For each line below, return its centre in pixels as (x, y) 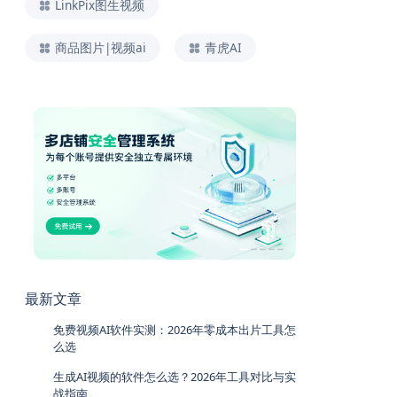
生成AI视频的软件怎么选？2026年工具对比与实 (175, 376)
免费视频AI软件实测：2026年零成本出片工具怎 (175, 329)
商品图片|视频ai (101, 47)
